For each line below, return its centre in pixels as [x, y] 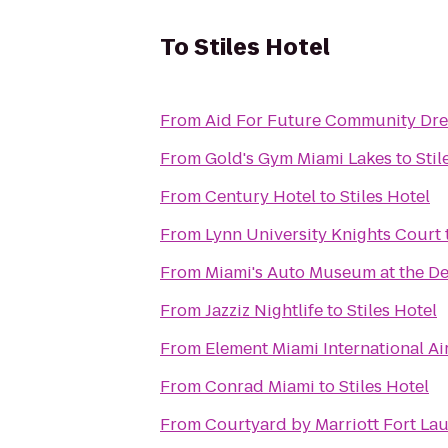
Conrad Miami [260, 386]
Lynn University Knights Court [323, 234]
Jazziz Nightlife [264, 310]
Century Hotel [260, 196]
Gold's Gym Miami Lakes [298, 158]
